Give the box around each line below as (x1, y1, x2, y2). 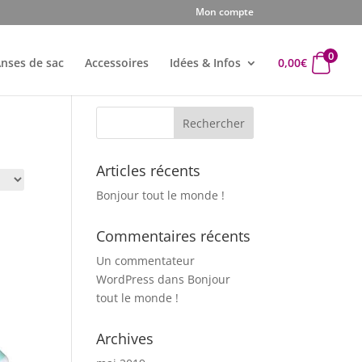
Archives (96, 329, 154, 348)
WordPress (96, 271, 155, 287)
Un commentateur (96, 253, 196, 268)
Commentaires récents (96, 226, 251, 246)
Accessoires (85, 55, 149, 70)
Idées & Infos (170, 55, 242, 70)
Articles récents (96, 161, 201, 180)
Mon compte (195, 5, 254, 19)
